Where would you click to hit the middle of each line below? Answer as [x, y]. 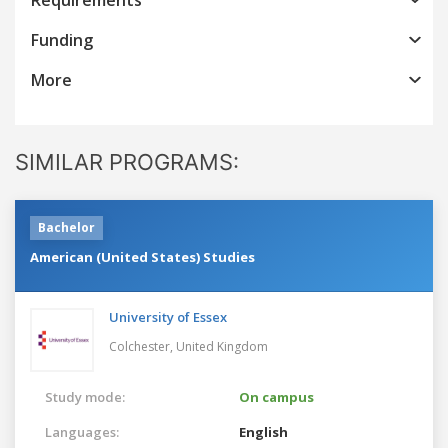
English [263, 431]
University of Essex [168, 316]
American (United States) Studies [142, 256]
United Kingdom [222, 346]
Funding [62, 39]
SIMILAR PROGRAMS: [127, 161]
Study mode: [85, 396]
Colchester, [142, 346]
